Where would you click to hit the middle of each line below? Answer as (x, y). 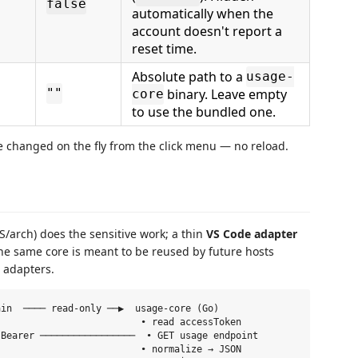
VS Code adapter (252, 234)
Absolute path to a (189, 76)
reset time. (164, 48)
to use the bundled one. (204, 111)
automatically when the (203, 13)
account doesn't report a (207, 31)
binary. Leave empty (225, 94)
